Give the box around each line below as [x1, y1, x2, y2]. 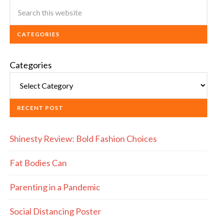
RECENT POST [17, 104, 63, 111]
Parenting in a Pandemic [10, 182, 100, 192]
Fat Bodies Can [10, 157, 67, 168]
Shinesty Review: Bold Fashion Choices [10, 133, 157, 144]
